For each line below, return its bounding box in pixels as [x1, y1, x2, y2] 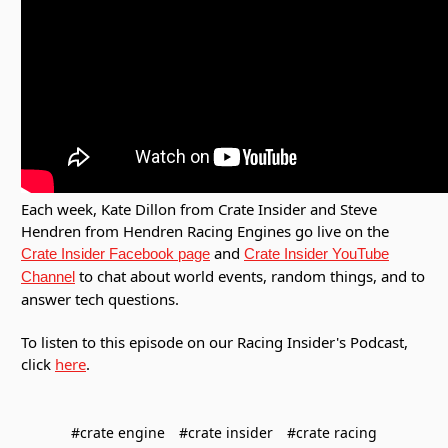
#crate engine [71, 423, 165, 442]
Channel [21, 268, 75, 286]
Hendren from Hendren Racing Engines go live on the [21, 221, 389, 242]
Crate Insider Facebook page [21, 245, 210, 263]
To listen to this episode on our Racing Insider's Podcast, [21, 332, 408, 353]
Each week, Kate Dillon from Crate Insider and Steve [21, 199, 377, 220]
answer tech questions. [21, 289, 183, 310]
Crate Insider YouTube [244, 245, 389, 263]
